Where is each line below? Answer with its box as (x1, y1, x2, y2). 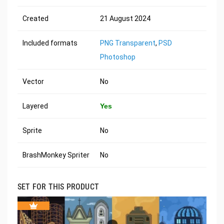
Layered (22, 101, 48, 110)
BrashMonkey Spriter (22, 150, 89, 159)
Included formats (22, 38, 77, 47)
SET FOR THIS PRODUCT (17, 181, 99, 191)
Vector (22, 77, 44, 85)
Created (22, 14, 48, 22)
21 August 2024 (100, 14, 150, 22)
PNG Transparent (100, 38, 155, 47)
